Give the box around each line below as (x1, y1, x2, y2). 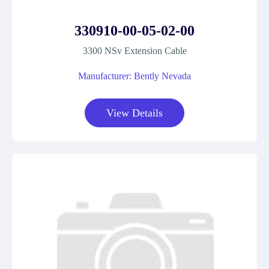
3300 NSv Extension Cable (82, 46, 187, 56)
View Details (106, 107, 163, 119)
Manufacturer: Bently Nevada (78, 71, 191, 81)
